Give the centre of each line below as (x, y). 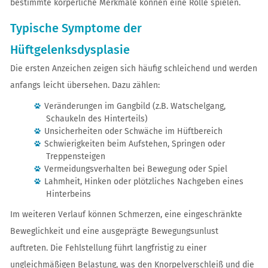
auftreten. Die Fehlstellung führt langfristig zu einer (108, 248)
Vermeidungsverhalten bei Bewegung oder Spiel (135, 169)
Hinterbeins (68, 194)
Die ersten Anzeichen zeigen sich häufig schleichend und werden (133, 68)
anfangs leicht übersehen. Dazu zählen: (85, 85)
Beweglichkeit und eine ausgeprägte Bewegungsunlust (114, 231)
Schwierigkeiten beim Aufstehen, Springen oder (134, 144)
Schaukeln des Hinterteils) (97, 119)
